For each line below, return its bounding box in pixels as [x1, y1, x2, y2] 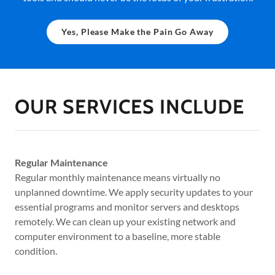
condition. [15, 244, 57, 257]
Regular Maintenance [15, 156, 108, 168]
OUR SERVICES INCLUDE [15, 94, 244, 118]
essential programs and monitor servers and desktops [15, 200, 239, 212]
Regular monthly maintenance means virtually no [15, 171, 220, 183]
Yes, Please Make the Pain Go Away [61, 26, 214, 37]
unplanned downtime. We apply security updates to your [15, 185, 253, 198]
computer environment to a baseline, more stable [15, 230, 220, 242]
